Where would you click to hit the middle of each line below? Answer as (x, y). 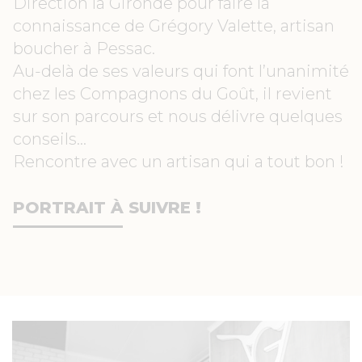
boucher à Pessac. (84, 48)
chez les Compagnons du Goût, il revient (173, 94)
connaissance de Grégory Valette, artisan (174, 26)
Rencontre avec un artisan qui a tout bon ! (179, 162)
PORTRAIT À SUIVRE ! (107, 208)
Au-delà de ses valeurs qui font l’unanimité (181, 71)
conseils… (50, 139)
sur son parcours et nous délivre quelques (178, 116)
